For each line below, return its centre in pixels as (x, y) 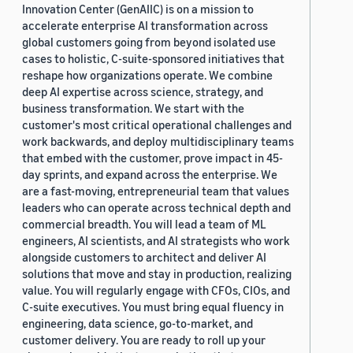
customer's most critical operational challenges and (157, 125)
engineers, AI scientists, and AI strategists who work (156, 241)
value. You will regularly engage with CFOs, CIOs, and (156, 290)
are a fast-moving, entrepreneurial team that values (156, 191)
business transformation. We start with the (133, 108)
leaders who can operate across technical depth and (156, 208)
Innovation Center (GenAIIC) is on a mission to (138, 9)
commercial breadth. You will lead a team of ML (144, 224)
